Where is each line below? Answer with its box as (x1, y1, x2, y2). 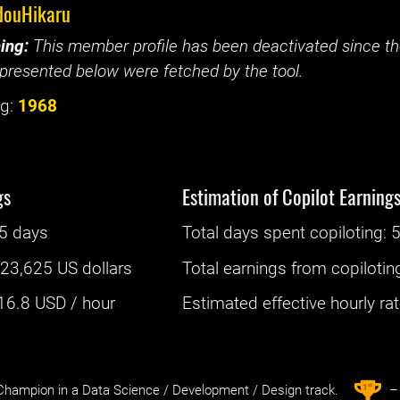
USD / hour (30, 293, 116, 313)
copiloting (310, 223, 384, 244)
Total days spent (182, 223, 311, 244)
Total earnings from (182, 258, 332, 279)
